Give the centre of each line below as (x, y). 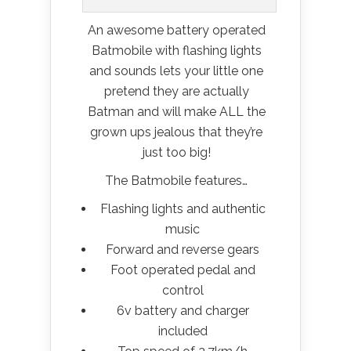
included (183, 331)
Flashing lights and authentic (183, 209)
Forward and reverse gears (183, 250)
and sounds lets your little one (176, 71)
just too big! (176, 153)
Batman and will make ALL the (176, 112)
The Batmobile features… (176, 181)
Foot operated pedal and (183, 270)
